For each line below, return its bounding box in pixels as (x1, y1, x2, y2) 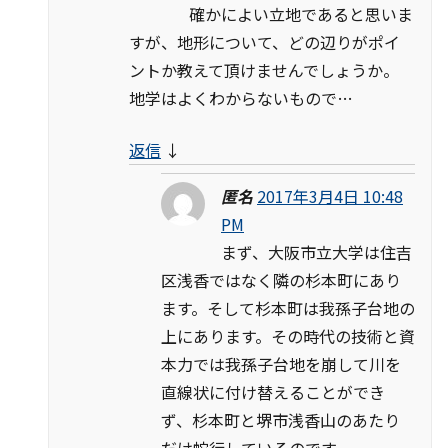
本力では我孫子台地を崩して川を (161, 351, 401, 376)
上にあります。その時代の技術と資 (161, 323, 415, 348)
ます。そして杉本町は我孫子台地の (161, 295, 415, 320)
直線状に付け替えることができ (161, 379, 385, 404)
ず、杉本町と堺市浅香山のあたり (161, 407, 400, 432)
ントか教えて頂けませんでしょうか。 (129, 57, 399, 82)
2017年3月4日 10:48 (257, 183, 403, 208)
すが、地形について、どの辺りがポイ (129, 29, 400, 54)
